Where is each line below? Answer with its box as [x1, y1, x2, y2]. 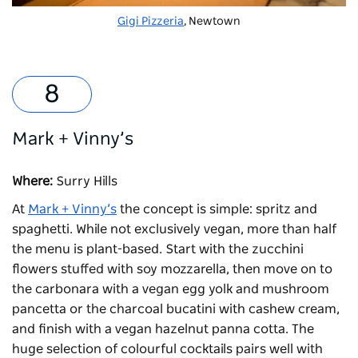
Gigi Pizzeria [117, 16, 184, 28]
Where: [12, 175, 56, 189]
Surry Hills [56, 175, 117, 189]
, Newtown [184, 16, 241, 28]
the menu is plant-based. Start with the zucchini [12, 243, 304, 257]
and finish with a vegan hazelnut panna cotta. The [12, 323, 314, 336]
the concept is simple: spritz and [117, 203, 317, 217]
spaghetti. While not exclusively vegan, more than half [12, 223, 336, 237]
